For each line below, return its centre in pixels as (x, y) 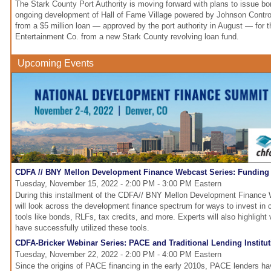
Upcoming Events (56, 64)
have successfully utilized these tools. (82, 228)
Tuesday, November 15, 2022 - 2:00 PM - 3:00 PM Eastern (118, 184)
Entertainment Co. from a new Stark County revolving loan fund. (127, 37)
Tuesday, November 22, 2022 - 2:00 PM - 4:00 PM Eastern (118, 255)
